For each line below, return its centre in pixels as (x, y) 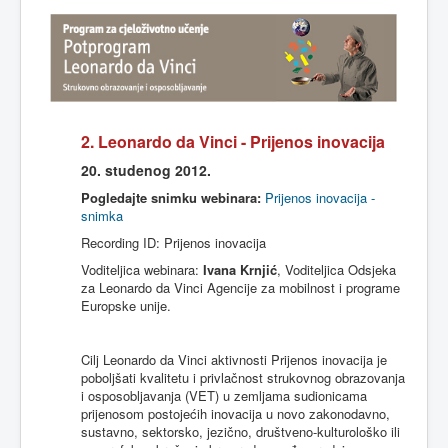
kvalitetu (164, 377)
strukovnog (299, 377)
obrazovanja (370, 377)
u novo (285, 413)
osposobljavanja (134, 395)
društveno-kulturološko (321, 431)
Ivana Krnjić (240, 269)
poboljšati (108, 377)
